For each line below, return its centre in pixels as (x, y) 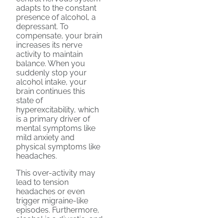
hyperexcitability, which (57, 110)
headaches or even (50, 192)
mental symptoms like (56, 128)
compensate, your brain (59, 36)
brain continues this (51, 91)
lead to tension (42, 182)
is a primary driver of (53, 119)
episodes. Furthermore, (58, 210)
